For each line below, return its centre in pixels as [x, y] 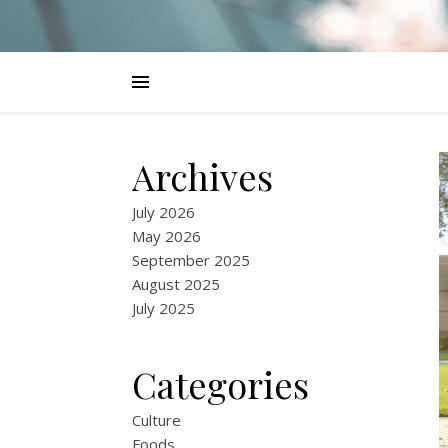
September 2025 [191, 260]
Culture [156, 420]
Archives [202, 176]
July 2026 [163, 212]
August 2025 [176, 284]
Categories [220, 384]
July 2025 [163, 308]
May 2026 [166, 236]
